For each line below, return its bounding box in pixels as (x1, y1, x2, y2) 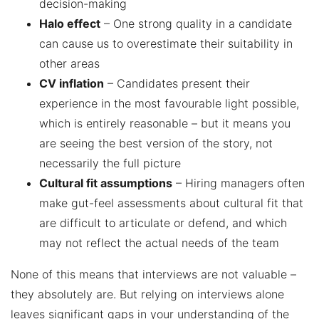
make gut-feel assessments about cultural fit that (39, 195, 303, 210)
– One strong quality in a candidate (100, 16, 292, 31)
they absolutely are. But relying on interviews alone (11, 286, 284, 301)
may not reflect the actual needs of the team (39, 235, 279, 250)
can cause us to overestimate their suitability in (39, 36, 293, 51)
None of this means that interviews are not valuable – (11, 266, 296, 281)
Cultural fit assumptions (39, 175, 172, 190)
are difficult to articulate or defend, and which (39, 215, 287, 230)
